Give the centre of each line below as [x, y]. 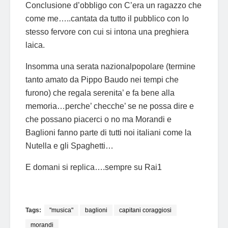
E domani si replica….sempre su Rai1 [94, 167]
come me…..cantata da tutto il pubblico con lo [107, 18]
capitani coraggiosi [145, 210]
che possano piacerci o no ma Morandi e [98, 119]
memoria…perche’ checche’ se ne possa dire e [110, 106]
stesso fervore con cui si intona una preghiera [107, 32]
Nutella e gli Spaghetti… [69, 146]
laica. [35, 45]
